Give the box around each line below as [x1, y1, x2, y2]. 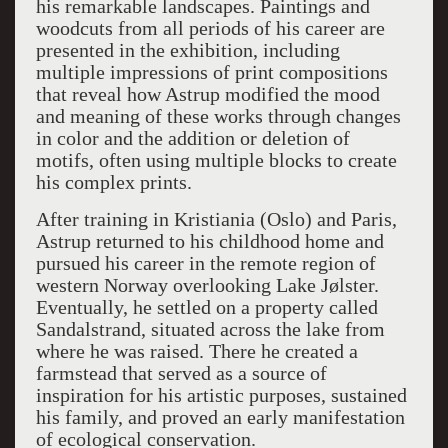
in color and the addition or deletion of [35, 127, 350, 149]
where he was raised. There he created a [35, 340, 358, 362]
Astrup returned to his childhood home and [35, 230, 384, 252]
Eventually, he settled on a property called [35, 296, 378, 318]
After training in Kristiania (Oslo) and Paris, [35, 208, 397, 230]
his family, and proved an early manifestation [35, 406, 405, 428]
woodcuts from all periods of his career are [35, 17, 385, 39]
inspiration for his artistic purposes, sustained [35, 384, 407, 406]
